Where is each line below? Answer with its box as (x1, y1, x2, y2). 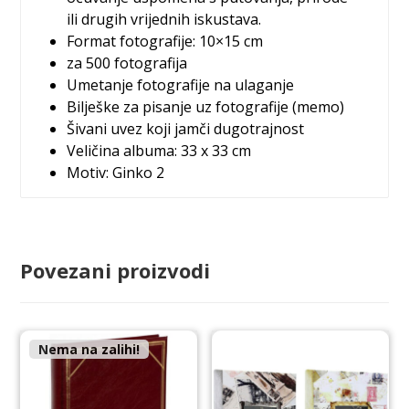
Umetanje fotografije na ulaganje (67, 74, 295, 95)
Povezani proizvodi (20, 256, 211, 284)
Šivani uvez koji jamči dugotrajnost (67, 118, 305, 139)
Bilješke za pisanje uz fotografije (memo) (67, 96, 345, 117)
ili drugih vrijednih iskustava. (67, 8, 262, 29)
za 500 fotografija (67, 52, 188, 73)
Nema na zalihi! (38, 340, 141, 358)
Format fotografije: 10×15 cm (67, 30, 264, 51)
